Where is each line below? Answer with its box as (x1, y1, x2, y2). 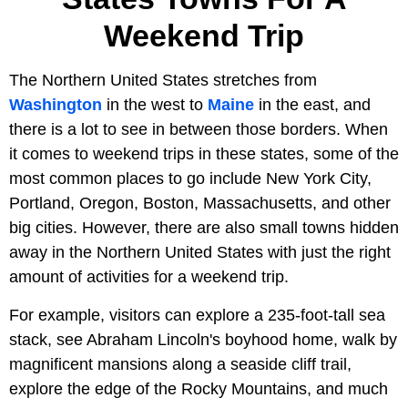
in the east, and (254, 95, 371, 114)
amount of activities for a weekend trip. (9, 267, 289, 286)
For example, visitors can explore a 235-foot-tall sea (9, 305, 385, 324)
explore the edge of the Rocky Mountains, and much (9, 379, 388, 398)
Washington (9, 95, 102, 114)
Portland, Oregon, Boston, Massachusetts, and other (9, 193, 391, 212)
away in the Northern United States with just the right (9, 242, 391, 261)
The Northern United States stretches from (9, 70, 317, 89)
